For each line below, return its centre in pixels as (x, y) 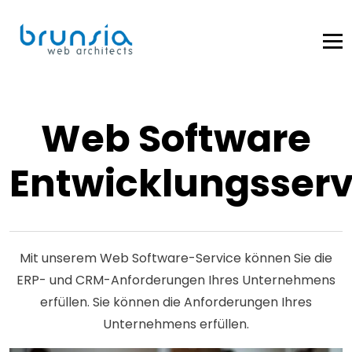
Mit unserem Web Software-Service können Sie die (176, 258)
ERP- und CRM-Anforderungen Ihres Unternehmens (176, 280)
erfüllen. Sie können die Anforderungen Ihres (176, 302)
